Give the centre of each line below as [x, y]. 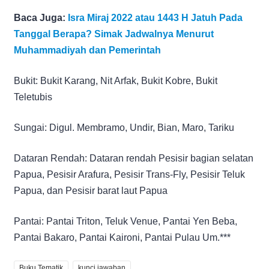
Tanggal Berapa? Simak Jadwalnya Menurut [114, 34]
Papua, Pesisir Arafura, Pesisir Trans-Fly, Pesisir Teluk [129, 174]
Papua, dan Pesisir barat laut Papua [91, 190]
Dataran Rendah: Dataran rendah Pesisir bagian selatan [134, 158]
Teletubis [33, 97]
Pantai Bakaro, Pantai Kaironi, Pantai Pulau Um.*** [122, 237]
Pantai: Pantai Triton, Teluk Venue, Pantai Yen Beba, [125, 221]
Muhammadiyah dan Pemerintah [87, 50]
